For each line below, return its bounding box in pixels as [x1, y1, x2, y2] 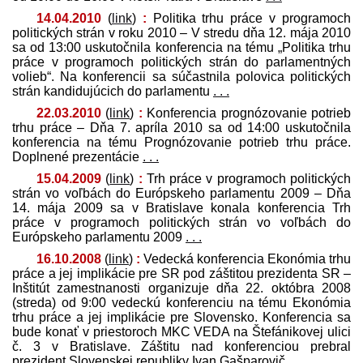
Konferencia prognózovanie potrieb [142, 105, 352, 120]
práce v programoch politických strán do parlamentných [12, 54, 351, 69]
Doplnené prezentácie [12, 149, 143, 164]
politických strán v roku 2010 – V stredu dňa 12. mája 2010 [12, 25, 351, 40]
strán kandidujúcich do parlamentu [12, 83, 213, 98]
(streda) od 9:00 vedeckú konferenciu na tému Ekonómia [12, 295, 351, 310]
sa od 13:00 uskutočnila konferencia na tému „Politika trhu [12, 40, 351, 54]
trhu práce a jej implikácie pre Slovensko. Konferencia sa [12, 310, 351, 324]
